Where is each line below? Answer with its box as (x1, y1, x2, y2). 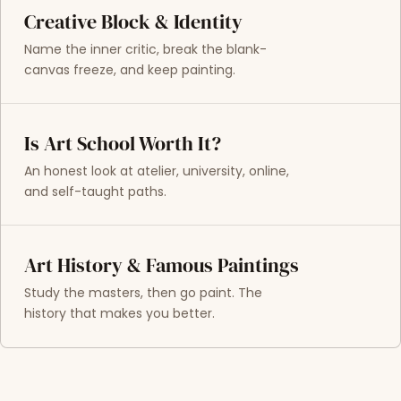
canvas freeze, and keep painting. (23, 60, 235, 79)
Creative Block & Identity (23, 7, 243, 36)
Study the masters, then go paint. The (23, 283, 262, 302)
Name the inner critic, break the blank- (23, 39, 267, 58)
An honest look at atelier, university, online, (23, 161, 289, 180)
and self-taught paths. (23, 182, 166, 200)
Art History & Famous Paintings (23, 251, 299, 279)
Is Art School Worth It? (23, 129, 221, 158)
